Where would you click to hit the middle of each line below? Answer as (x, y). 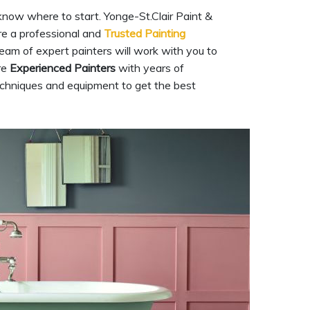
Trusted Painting (145, 33)
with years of (150, 68)
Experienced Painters (63, 68)
